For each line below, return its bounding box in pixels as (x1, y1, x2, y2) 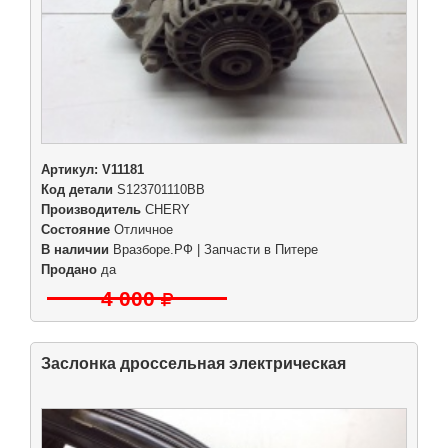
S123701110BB (113, 183, 205, 198)
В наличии (41, 243, 109, 258)
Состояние (41, 223, 110, 238)
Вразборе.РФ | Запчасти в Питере (113, 243, 318, 258)
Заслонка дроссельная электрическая (41, 355, 346, 373)
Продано (41, 263, 97, 278)
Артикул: (41, 163, 102, 178)
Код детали (41, 183, 113, 198)
